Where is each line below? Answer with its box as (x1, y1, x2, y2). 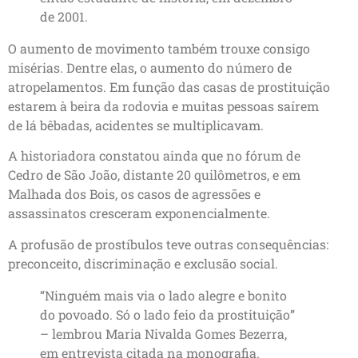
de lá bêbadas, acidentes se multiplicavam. (8, 116, 264, 133)
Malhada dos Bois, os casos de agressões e (8, 185, 261, 203)
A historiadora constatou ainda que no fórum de (8, 147, 300, 165)
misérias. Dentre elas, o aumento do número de (8, 58, 292, 76)
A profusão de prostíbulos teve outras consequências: (8, 235, 328, 253)
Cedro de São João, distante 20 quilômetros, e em (8, 166, 300, 184)
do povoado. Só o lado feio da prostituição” (40, 305, 295, 323)
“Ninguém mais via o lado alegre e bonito (40, 286, 287, 304)
